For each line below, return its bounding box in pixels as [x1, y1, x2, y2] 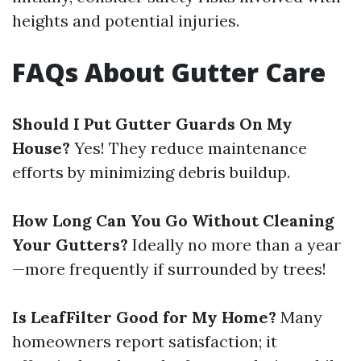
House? [12, 138, 70, 158]
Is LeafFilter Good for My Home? [12, 307, 276, 327]
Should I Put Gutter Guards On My [12, 114, 293, 134]
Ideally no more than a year [128, 234, 341, 255]
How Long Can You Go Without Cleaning [12, 210, 334, 230]
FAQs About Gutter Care [12, 55, 326, 89]
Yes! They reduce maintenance [70, 138, 307, 158]
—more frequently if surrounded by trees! [12, 259, 326, 279]
